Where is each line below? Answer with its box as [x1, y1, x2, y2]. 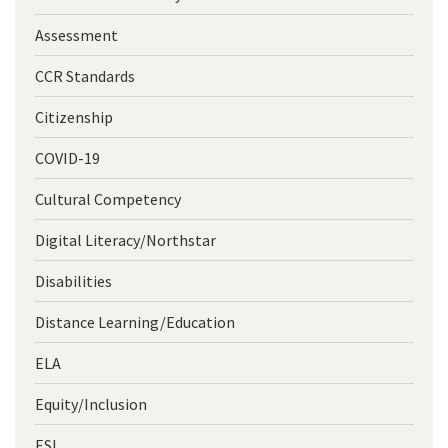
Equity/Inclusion [35, 393, 147, 414]
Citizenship [35, 106, 113, 127]
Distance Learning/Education [35, 311, 235, 332]
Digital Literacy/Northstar [35, 229, 216, 250]
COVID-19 [35, 147, 100, 168]
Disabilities [35, 270, 112, 291]
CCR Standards [35, 65, 135, 86]
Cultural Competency [35, 188, 181, 209]
